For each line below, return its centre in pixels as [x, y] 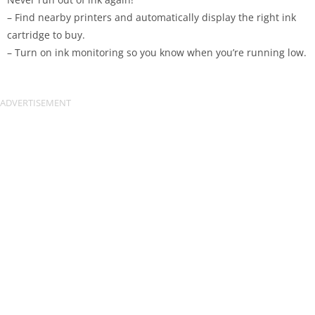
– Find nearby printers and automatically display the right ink [152, 17]
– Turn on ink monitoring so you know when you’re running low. [157, 52]
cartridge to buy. [46, 35]
